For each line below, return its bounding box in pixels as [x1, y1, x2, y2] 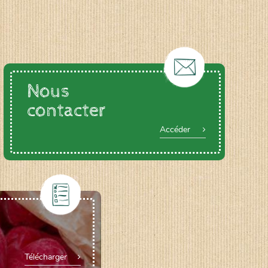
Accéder [159, 124, 190, 135]
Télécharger [24, 251, 67, 263]
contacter [27, 99, 106, 122]
